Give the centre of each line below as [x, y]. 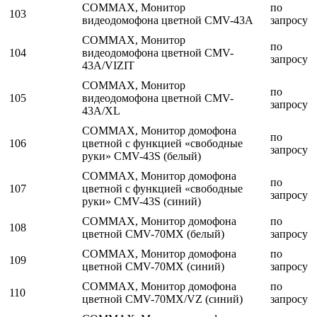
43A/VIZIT [108, 66]
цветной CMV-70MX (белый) [153, 234]
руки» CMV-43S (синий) [142, 202]
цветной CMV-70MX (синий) [153, 267]
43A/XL [101, 111]
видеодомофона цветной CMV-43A [168, 21]
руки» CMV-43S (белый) [142, 156]
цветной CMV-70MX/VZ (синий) [162, 299]
